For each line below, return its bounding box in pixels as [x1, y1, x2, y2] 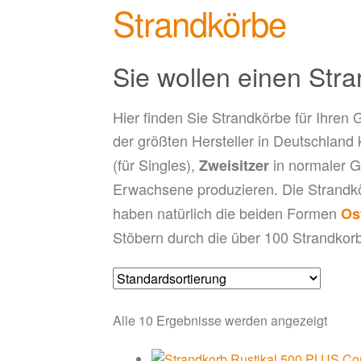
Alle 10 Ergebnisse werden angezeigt [113, 311, 328, 330]
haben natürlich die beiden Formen [113, 201, 342, 223]
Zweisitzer [199, 154, 270, 176]
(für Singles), [113, 153, 200, 175]
